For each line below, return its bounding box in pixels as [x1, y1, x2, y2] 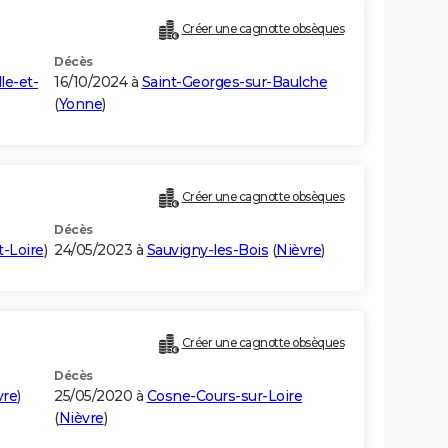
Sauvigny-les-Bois [146, 241, 268, 260]
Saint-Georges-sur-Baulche [141, 73, 327, 92]
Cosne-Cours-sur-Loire [146, 387, 302, 406]
